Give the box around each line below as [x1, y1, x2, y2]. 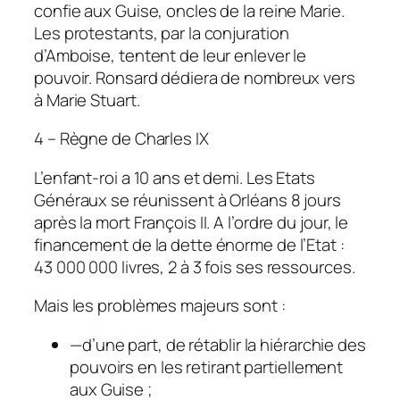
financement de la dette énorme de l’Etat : [34, 232, 345, 256]
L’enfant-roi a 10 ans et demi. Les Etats [34, 165, 315, 189]
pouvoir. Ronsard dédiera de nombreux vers [34, 65, 355, 89]
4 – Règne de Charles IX [34, 127, 209, 151]
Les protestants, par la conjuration [34, 21, 289, 45]
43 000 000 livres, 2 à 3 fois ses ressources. [34, 254, 355, 279]
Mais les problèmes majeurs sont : [34, 294, 286, 318]
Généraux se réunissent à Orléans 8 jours [34, 187, 341, 212]
